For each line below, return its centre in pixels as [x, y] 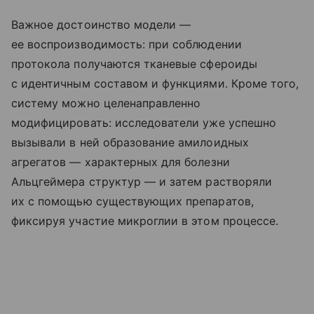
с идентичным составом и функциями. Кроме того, [155, 83]
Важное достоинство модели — [101, 24]
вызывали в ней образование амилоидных [130, 142]
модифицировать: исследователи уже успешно [144, 122]
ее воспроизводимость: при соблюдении [127, 44]
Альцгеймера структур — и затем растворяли [142, 181]
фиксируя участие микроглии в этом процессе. [145, 220]
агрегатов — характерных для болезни [121, 162]
